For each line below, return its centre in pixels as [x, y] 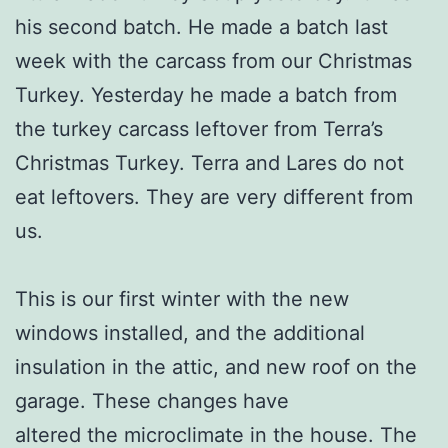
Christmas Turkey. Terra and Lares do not [209, 162]
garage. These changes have [152, 400]
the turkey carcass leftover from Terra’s [199, 128]
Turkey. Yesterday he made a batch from [206, 94]
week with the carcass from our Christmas [213, 60]
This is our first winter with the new [182, 298]
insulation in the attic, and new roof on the [216, 366]
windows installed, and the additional [190, 332]
